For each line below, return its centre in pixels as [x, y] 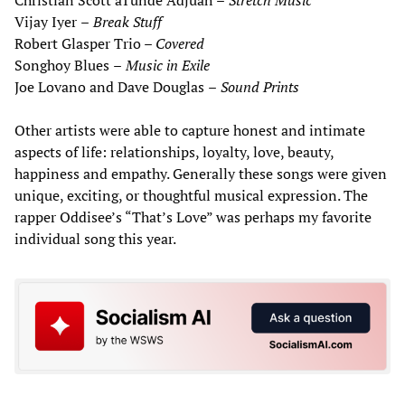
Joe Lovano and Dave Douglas [111, 87]
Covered [180, 44]
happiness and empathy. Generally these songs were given [201, 174]
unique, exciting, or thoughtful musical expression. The [191, 196]
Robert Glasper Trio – [85, 44]
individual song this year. [95, 239]
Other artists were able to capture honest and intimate [190, 131]
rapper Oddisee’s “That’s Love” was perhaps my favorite [193, 217]
